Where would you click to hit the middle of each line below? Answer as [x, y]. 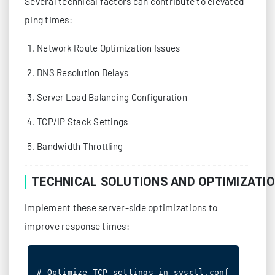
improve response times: [77, 226]
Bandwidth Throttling [80, 146]
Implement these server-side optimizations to [121, 207]
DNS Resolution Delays [83, 72]
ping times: [48, 19]
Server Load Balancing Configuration [112, 97]
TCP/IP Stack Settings [83, 122]
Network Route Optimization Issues [109, 48]
